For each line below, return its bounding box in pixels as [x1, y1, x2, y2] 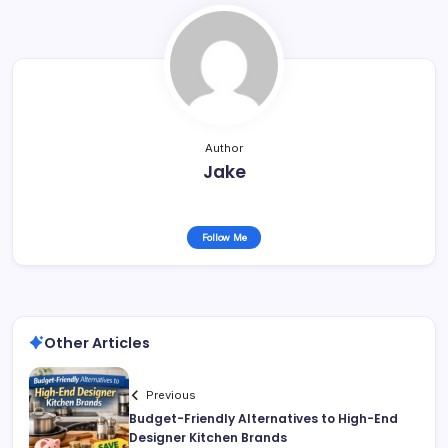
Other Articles [44, 332, 150, 353]
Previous [146, 388, 197, 403]
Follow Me [201, 231, 247, 243]
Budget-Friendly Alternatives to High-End [129, 410, 398, 428]
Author [205, 140, 243, 155]
